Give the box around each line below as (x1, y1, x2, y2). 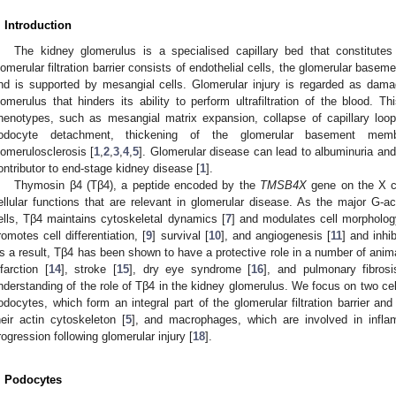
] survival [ (152, 228, 209, 242)
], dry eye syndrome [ (128, 262, 252, 276)
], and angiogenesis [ (220, 228, 331, 242)
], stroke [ (60, 262, 117, 276)
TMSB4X (259, 178, 307, 192)
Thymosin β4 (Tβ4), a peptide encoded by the (14, 178, 260, 192)
